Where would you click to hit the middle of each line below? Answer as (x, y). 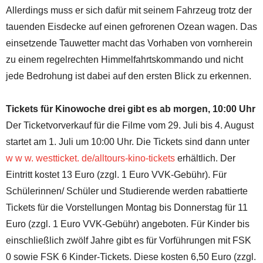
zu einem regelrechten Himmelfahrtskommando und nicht (124, 59)
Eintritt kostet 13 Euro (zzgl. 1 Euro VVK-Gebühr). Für (116, 174)
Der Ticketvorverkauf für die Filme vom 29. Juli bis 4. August (130, 125)
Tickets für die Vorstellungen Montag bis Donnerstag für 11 (127, 207)
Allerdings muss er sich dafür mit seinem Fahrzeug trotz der (129, 10)
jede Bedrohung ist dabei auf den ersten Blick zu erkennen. (129, 76)
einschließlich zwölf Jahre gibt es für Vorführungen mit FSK (129, 240)
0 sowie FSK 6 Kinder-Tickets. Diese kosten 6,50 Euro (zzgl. (131, 257)
